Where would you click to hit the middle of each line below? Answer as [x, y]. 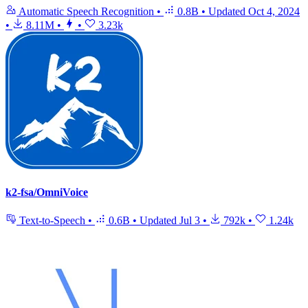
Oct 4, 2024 [274, 11]
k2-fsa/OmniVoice [47, 192]
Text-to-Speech [52, 221]
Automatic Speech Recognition [87, 11]
